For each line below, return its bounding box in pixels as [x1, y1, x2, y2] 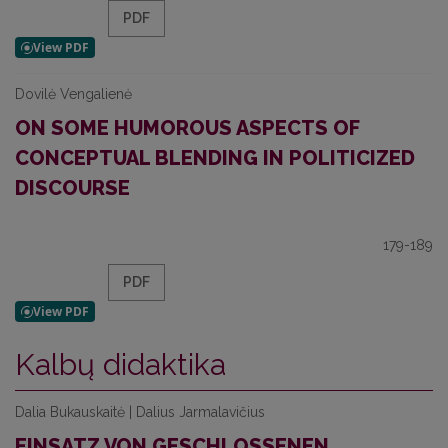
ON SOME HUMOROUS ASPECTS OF [15, 116, 359, 140]
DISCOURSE [15, 176, 130, 200]
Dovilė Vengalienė [15, 86, 132, 102]
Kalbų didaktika [15, 347, 226, 382]
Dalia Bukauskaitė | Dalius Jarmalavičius [15, 404, 265, 420]
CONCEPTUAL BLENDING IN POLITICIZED [15, 146, 415, 170]
